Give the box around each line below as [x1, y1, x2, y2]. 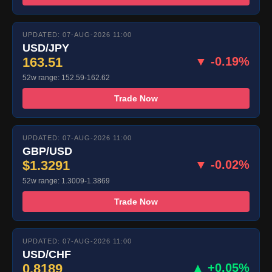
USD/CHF [22, 248, 71, 261]
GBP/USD [22, 145, 72, 158]
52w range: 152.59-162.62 [22, 73, 110, 83]
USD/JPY [22, 42, 69, 55]
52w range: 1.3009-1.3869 [22, 177, 110, 186]
